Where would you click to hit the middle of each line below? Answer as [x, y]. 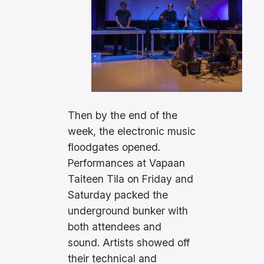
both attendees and [115, 226]
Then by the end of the [123, 115]
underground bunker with [128, 210]
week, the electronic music [132, 131]
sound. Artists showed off [129, 242]
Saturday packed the [118, 194]
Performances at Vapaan [127, 163]
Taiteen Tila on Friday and [131, 179]
